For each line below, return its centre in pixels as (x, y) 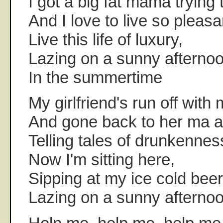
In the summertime (95, 77)
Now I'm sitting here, (102, 160)
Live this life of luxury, (106, 39)
